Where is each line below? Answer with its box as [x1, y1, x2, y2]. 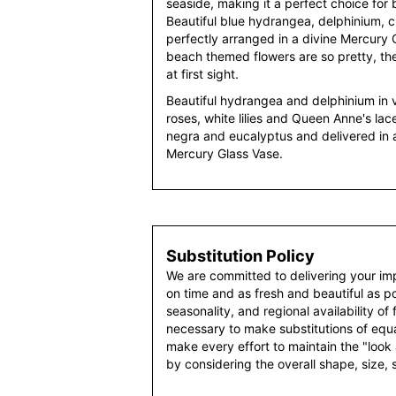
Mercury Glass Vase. [166, 145, 283, 161]
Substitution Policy [166, 245, 315, 265]
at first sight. [166, 65, 239, 81]
